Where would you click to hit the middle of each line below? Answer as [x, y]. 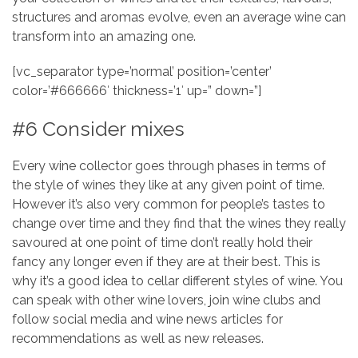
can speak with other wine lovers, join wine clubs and [166, 300]
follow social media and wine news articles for [147, 319]
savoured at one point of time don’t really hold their [162, 243]
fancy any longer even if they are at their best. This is [166, 262]
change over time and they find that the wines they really [179, 223]
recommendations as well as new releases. [138, 338]
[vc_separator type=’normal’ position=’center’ [142, 72]
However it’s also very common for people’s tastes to [169, 204]
